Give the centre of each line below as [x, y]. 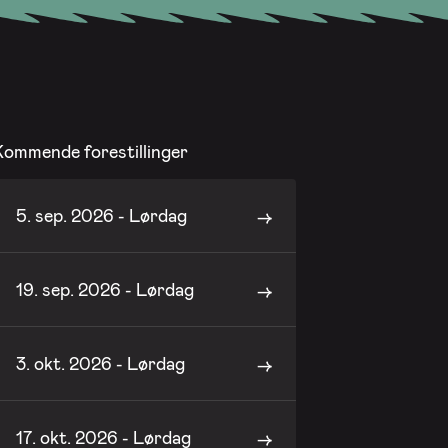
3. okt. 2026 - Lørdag [100, 363]
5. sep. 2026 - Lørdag [101, 215]
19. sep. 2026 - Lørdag [104, 289]
